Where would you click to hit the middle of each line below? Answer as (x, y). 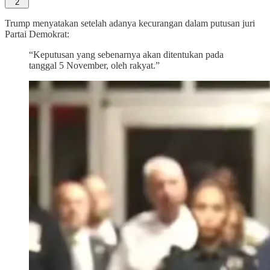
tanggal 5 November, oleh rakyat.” (94, 65)
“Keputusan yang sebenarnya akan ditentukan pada (126, 54)
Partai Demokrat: (37, 34)
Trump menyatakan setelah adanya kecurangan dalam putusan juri (130, 23)
